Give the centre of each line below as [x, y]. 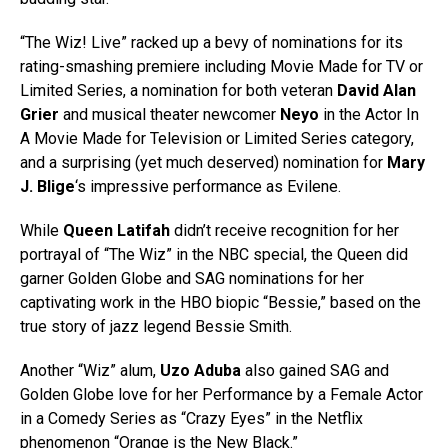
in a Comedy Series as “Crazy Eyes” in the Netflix [191, 418]
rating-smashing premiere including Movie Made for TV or [221, 66]
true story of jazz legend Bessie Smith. [156, 326]
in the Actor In [369, 114]
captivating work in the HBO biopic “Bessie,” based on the [220, 302]
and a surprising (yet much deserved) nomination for [203, 162]
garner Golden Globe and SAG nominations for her [192, 278]
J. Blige [47, 186]
